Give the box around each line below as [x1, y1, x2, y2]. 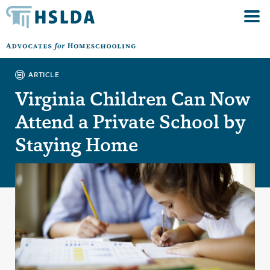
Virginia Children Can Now [15, 86, 251, 111]
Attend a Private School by [15, 109, 246, 134]
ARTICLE [28, 70, 60, 79]
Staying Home [15, 132, 138, 157]
